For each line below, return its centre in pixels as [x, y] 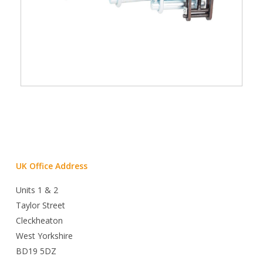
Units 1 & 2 [37, 190]
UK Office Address [51, 166]
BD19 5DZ [36, 251]
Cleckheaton [39, 221]
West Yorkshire [44, 236]
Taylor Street [40, 205]
